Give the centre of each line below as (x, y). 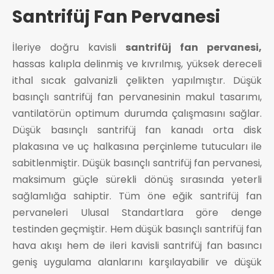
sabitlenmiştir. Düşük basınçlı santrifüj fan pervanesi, (137, 163)
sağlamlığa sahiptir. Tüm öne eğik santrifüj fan (137, 196)
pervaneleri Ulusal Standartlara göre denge (137, 212)
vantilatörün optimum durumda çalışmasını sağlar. (137, 113)
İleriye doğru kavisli (69, 47)
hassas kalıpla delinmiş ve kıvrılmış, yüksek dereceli (137, 64)
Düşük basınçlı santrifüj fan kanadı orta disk (137, 130)
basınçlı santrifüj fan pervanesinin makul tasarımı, (137, 97)
